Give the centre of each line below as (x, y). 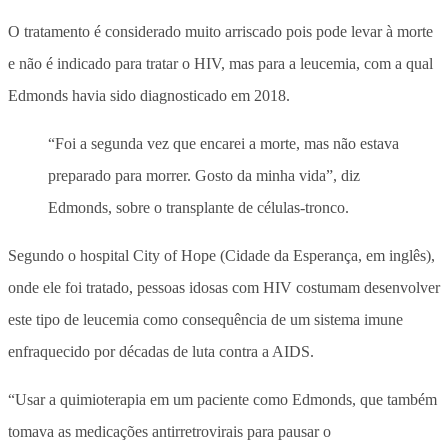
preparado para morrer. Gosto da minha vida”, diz (204, 175)
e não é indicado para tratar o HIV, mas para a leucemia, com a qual (220, 63)
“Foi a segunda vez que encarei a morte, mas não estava (223, 143)
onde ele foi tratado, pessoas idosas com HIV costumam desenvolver (224, 287)
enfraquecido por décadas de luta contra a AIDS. (161, 351)
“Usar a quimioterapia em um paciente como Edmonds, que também (222, 399)
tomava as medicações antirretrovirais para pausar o (169, 431)
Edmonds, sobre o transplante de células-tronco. (198, 207)
